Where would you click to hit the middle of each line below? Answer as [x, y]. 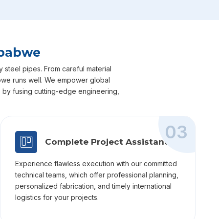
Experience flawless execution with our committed [96, 163]
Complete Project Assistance [110, 142]
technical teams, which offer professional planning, [97, 175]
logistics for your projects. [57, 197]
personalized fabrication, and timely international [93, 186]
